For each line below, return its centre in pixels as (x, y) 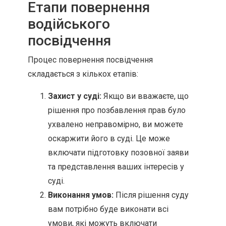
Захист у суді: (75, 96)
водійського (69, 24)
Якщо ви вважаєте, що (145, 96)
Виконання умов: (81, 195)
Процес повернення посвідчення (90, 60)
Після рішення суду (151, 195)
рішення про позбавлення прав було (117, 110)
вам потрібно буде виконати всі (108, 209)
